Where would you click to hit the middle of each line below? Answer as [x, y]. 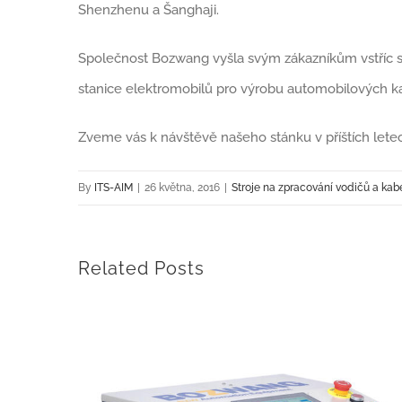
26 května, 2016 [182, 188]
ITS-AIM [114, 188]
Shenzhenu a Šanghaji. [149, 10]
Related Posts [141, 269]
